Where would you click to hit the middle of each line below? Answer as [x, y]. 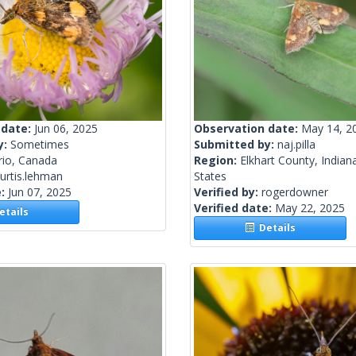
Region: [217, 161]
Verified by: [228, 192]
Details [275, 228]
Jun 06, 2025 [66, 129]
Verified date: [234, 208]
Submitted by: [236, 145]
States [210, 176]
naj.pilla [296, 145]
